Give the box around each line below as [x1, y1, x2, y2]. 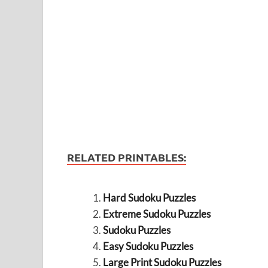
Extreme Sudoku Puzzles [102, 208, 211, 221]
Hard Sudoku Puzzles [102, 191, 196, 205]
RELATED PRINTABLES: [67, 150, 186, 165]
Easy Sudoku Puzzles [102, 240, 193, 253]
